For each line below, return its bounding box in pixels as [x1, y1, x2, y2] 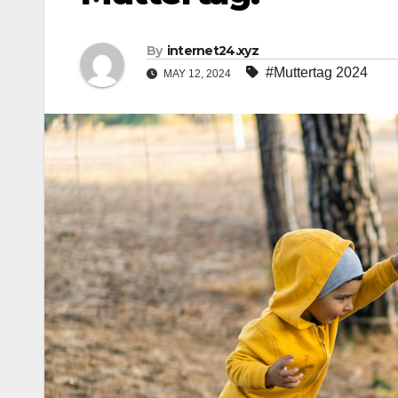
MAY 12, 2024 [161, 68, 234, 81]
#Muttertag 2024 [266, 65, 368, 81]
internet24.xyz [166, 43, 259, 60]
